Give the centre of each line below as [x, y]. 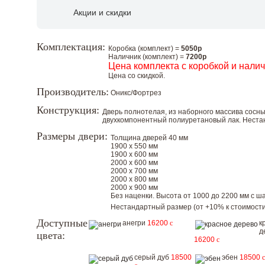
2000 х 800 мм [134, 179]
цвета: [52, 235]
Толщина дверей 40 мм [149, 138]
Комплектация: [71, 47]
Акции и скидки [102, 12]
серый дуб [153, 257]
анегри [135, 223]
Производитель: [73, 92]
